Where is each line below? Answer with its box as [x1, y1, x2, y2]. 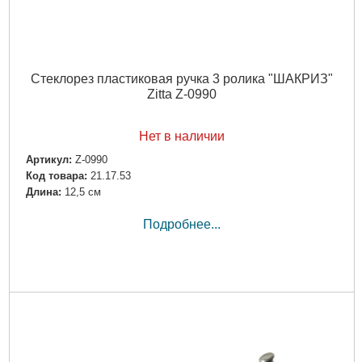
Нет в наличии [138, 128, 225, 143]
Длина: [25, 186, 61, 199]
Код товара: [25, 170, 87, 183]
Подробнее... [142, 217, 221, 232]
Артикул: [25, 153, 72, 166]
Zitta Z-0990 [146, 86, 217, 101]
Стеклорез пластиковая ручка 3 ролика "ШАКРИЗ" [30, 71, 333, 86]
